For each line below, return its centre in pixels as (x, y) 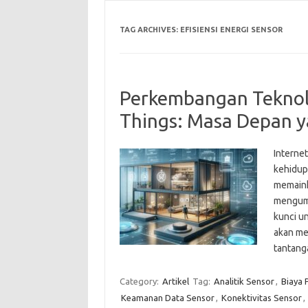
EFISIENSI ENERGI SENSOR (231, 29)
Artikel (175, 281)
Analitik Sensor (244, 281)
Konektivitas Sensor (261, 297)
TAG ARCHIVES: (150, 29)
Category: (140, 281)
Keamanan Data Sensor (167, 297)
